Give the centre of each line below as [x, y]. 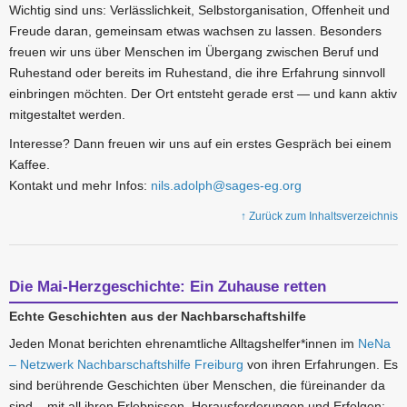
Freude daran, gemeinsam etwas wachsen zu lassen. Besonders [195, 31]
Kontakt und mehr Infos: [80, 185]
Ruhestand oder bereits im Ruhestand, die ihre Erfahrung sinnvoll [197, 73]
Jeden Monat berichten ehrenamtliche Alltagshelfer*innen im [184, 343]
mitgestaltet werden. [67, 115]
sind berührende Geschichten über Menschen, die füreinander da [197, 385]
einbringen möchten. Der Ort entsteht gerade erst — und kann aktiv [203, 94]
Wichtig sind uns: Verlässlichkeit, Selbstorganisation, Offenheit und [199, 10]
